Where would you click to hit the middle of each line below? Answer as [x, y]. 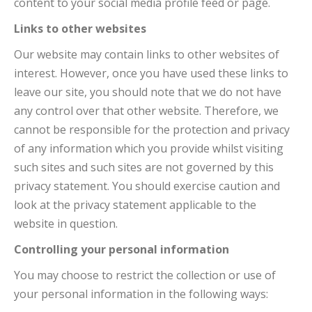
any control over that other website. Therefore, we [146, 111]
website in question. [66, 224]
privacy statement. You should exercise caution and [147, 186]
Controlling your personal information [122, 249]
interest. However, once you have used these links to [151, 73]
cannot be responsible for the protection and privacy [152, 130]
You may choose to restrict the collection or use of [145, 275]
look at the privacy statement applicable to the [135, 205]
